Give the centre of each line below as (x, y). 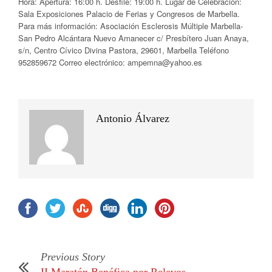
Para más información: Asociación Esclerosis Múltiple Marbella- (131, 25)
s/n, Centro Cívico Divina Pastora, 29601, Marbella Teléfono (124, 50)
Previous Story (73, 257)
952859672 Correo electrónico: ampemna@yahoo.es (110, 62)
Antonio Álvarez (133, 118)
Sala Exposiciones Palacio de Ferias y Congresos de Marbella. (129, 13)
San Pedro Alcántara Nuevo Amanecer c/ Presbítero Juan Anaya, (134, 38)
